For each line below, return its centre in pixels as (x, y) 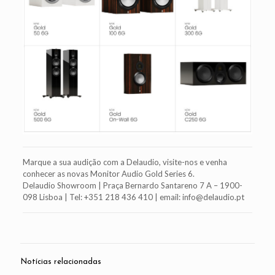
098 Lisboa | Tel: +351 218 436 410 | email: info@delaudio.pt (133, 197)
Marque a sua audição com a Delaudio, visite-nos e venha (125, 162)
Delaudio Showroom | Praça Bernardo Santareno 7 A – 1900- (132, 186)
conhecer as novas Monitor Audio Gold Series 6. (108, 174)
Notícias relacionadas (61, 262)
